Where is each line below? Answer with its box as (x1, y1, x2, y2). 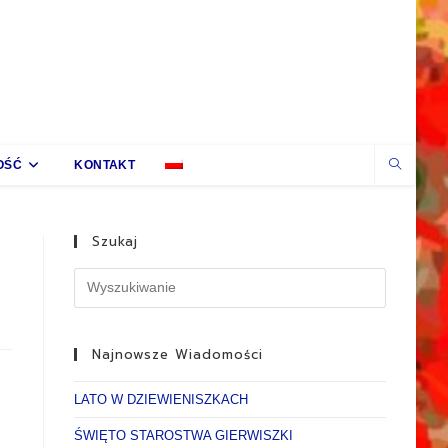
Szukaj (92, 231, 139, 251)
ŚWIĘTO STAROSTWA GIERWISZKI (74, 427, 294, 443)
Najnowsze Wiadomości (92, 344, 264, 364)
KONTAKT (74, 157, 136, 172)
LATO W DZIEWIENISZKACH (74, 391, 249, 407)
